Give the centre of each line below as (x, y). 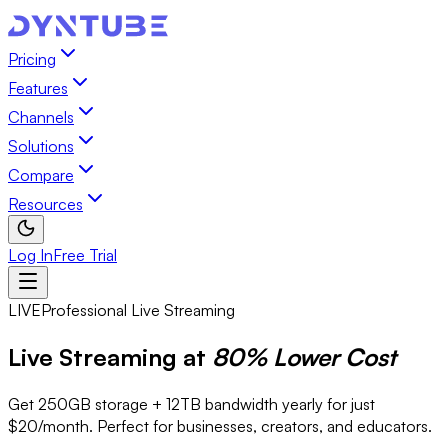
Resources (45, 204)
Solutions (41, 146)
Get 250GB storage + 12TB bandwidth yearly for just (191, 403)
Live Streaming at (107, 356)
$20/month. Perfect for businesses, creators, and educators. (220, 425)
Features (38, 88)
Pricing (32, 59)
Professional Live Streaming (138, 310)
